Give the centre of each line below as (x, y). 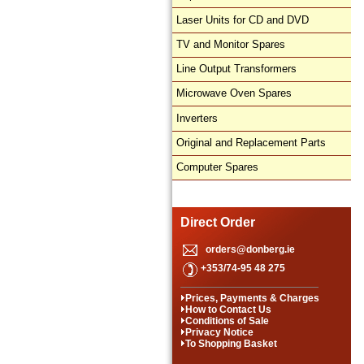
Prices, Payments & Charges (252, 299)
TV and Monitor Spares (231, 44)
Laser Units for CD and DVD (243, 19)
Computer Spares (217, 167)
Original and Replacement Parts (251, 143)
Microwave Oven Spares (234, 93)
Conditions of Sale (227, 321)
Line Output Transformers (236, 69)
